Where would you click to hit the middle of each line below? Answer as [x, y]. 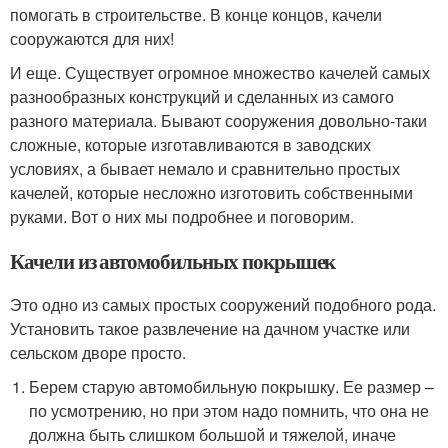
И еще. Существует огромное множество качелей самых [220, 72]
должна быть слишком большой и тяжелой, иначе [213, 434]
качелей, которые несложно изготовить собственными [211, 192]
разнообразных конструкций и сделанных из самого [202, 96]
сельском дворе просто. [98, 352]
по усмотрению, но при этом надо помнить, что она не [229, 410]
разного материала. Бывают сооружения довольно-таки [218, 120]
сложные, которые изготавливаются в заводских [190, 144]
